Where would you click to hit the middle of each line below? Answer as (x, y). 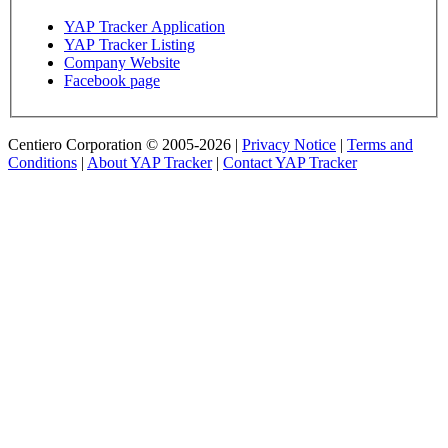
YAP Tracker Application (144, 26)
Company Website (122, 62)
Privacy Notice (289, 144)
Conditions (42, 162)
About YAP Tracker (149, 162)
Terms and (380, 144)
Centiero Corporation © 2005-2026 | (125, 144)
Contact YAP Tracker (290, 162)
